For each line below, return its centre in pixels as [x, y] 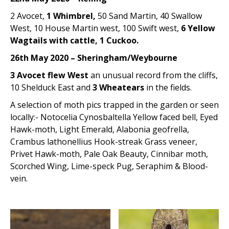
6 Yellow [198, 28]
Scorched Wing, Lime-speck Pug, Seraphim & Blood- [109, 166]
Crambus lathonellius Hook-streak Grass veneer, [104, 142]
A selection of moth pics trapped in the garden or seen [114, 105]
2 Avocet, [27, 16]
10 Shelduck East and [50, 87]
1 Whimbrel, [71, 16]
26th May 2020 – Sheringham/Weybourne [94, 58]
